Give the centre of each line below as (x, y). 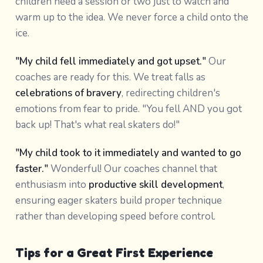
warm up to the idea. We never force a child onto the (131, 17)
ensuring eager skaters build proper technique (118, 200)
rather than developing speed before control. (115, 216)
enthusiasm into (52, 185)
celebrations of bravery (68, 93)
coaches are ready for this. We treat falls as (110, 77)
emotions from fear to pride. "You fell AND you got (128, 109)
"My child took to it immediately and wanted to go (128, 153)
